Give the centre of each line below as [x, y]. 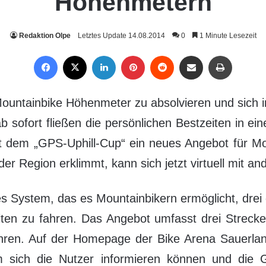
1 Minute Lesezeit [227, 36]
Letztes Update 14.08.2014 [121, 36]
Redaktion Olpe [45, 36]
